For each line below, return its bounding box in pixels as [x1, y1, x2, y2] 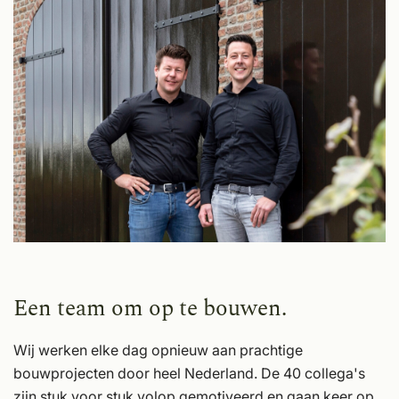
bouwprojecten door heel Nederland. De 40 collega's [13, 363, 365, 382]
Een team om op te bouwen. [13, 291, 287, 326]
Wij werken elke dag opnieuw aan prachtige [13, 340, 303, 359]
